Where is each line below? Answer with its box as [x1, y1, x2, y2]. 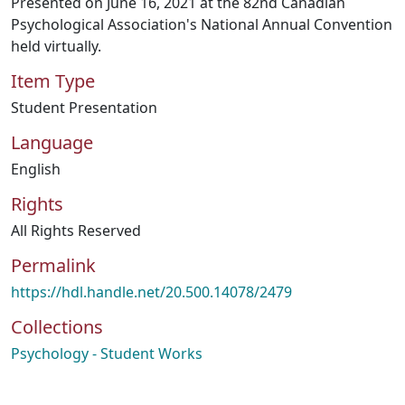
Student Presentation [11, 98, 157, 118]
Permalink [11, 253, 96, 278]
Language [11, 130, 93, 155]
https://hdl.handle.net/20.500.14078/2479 [11, 282, 292, 302]
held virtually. [11, 36, 101, 56]
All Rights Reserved [11, 221, 141, 240]
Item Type [11, 69, 95, 93]
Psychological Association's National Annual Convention [11, 14, 392, 34]
